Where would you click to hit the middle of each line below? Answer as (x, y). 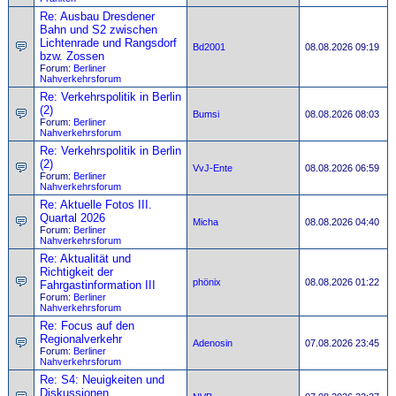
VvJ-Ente (213, 168)
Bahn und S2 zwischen (99, 30)
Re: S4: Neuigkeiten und (102, 380)
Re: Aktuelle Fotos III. (96, 205)
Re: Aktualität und (85, 259)
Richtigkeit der (76, 272)
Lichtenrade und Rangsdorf (108, 43)
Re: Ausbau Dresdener (97, 16)
